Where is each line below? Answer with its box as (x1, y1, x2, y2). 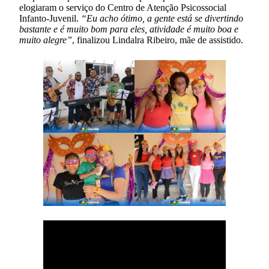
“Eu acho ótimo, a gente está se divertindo (81, 13, 243, 23)
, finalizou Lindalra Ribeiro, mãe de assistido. (72, 34, 243, 45)
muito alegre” (19, 34, 72, 45)
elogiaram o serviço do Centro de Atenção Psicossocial (19, 2, 226, 13)
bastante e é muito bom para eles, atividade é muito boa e (19, 23, 238, 34)
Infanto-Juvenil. (19, 13, 81, 23)
